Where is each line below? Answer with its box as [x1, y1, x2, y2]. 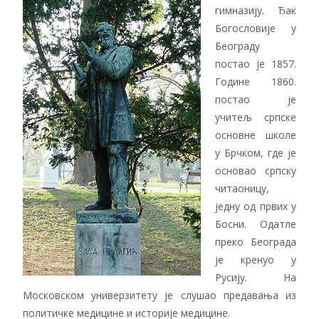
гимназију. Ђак [215, 4, 296, 17]
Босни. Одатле [215, 217, 296, 231]
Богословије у [215, 21, 296, 35]
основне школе [215, 128, 296, 142]
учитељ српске [215, 110, 296, 124]
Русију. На [215, 271, 296, 284]
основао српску [215, 164, 296, 177]
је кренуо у [215, 253, 296, 266]
